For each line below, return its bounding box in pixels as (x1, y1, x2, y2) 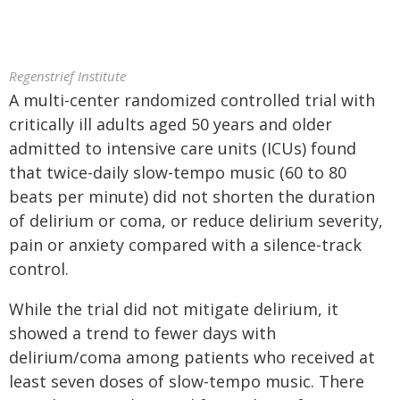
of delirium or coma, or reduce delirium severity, (9, 210, 383, 231)
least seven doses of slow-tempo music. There (9, 371, 364, 392)
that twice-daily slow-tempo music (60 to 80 (9, 162, 346, 183)
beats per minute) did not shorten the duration (9, 186, 375, 207)
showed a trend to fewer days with (9, 322, 276, 344)
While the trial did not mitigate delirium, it (9, 298, 338, 320)
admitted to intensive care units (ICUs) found (9, 137, 356, 159)
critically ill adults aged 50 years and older (9, 113, 332, 135)
